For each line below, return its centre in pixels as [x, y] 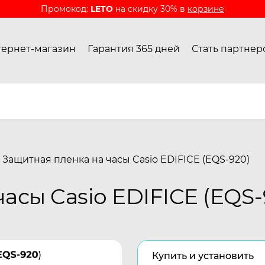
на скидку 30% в [150, 9]
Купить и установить [203, 256]
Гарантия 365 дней [134, 49]
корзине [206, 9]
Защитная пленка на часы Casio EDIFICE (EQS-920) [126, 159]
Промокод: [66, 9]
